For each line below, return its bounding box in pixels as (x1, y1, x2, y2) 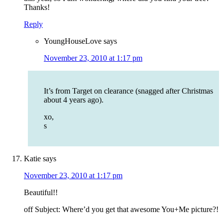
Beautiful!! (24, 188, 58, 197)
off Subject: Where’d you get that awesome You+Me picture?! (24, 205, 219, 214)
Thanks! (24, 3, 50, 12)
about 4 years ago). (44, 96, 104, 105)
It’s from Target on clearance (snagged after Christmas (44, 87, 213, 96)
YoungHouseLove (44, 37, 102, 46)
